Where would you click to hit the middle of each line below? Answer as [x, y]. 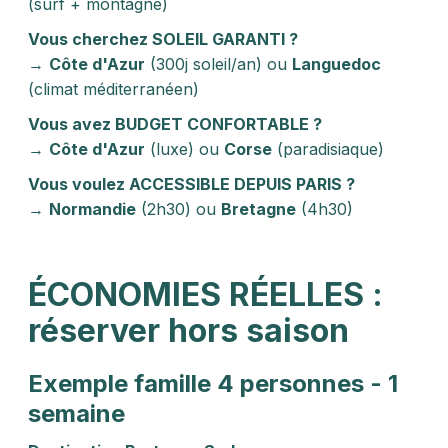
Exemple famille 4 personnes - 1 [213, 383]
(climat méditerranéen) [113, 89]
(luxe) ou [184, 149]
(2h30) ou [178, 209]
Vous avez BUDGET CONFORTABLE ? [175, 124]
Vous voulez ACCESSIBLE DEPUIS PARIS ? [191, 184]
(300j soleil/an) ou [218, 64]
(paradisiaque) [328, 149]
